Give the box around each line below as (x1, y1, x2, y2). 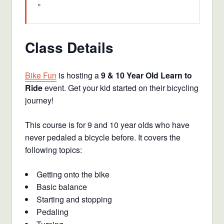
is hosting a (56, 69, 101, 81)
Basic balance (36, 181, 87, 193)
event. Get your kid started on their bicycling (42, 82, 198, 94)
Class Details (24, 37, 113, 58)
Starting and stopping (36, 193, 112, 205)
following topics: (24, 144, 82, 156)
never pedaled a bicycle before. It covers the (24, 131, 180, 143)
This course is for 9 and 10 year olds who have (24, 119, 189, 131)
